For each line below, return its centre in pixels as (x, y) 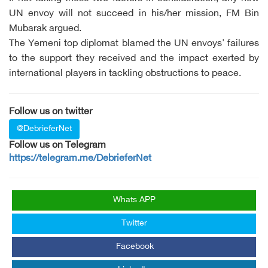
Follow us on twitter (51, 112)
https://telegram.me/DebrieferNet (80, 159)
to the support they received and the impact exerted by (134, 59)
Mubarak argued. (45, 29)
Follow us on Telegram (57, 146)
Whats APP (134, 200)
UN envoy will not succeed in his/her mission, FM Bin (134, 14)
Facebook (135, 247)
